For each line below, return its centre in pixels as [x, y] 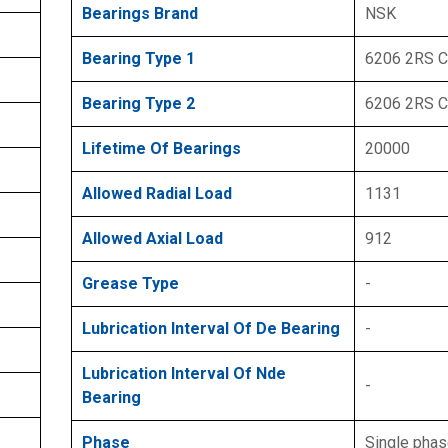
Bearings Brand [140, 14]
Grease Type [130, 284]
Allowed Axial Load [152, 239]
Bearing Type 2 [138, 104]
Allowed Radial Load [157, 194]
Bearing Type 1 [138, 59]
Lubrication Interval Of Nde [184, 374]
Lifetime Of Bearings [161, 149]
